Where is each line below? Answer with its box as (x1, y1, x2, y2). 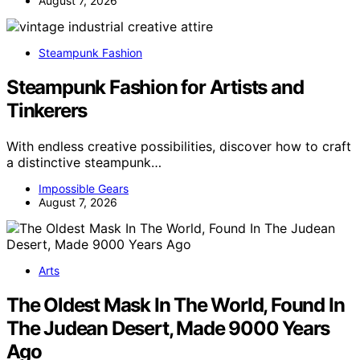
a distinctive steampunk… (6, 153, 162, 170)
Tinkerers (6, 99, 88, 123)
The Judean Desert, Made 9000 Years (6, 316, 330, 340)
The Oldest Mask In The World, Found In (6, 292, 345, 317)
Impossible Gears (39, 181, 129, 195)
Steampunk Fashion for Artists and (6, 76, 304, 100)
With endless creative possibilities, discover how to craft (6, 137, 351, 154)
